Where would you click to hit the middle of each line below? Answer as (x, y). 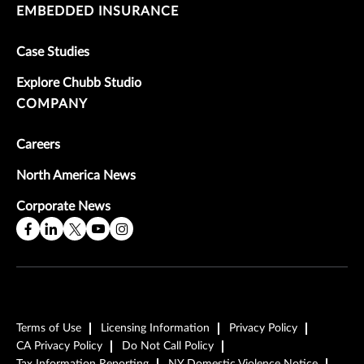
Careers (38, 145)
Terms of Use (49, 328)
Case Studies (53, 52)
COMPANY (52, 104)
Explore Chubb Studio (79, 83)
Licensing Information (155, 328)
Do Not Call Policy (168, 346)
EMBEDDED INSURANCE (97, 12)
